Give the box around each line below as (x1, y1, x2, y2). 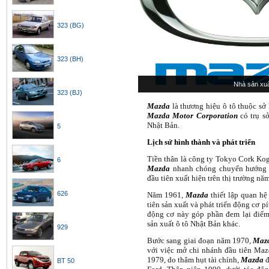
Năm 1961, (147, 190, 186, 199)
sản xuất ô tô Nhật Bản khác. (147, 219, 240, 228)
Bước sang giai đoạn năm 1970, (147, 236, 253, 245)
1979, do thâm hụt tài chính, (147, 255, 241, 264)
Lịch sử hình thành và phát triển (147, 138, 255, 147)
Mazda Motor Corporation (147, 111, 238, 120)
